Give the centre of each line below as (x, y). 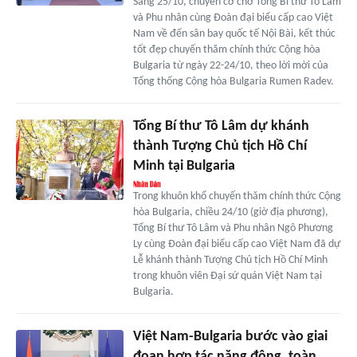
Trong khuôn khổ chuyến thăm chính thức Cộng (237, 197)
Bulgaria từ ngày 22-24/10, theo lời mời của (230, 66)
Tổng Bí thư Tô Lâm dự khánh (221, 127)
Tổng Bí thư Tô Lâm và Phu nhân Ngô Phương (233, 229)
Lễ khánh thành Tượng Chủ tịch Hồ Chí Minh (230, 261)
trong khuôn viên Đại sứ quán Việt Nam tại (227, 277)
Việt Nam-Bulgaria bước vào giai (230, 337)
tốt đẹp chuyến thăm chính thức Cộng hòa (226, 50)
